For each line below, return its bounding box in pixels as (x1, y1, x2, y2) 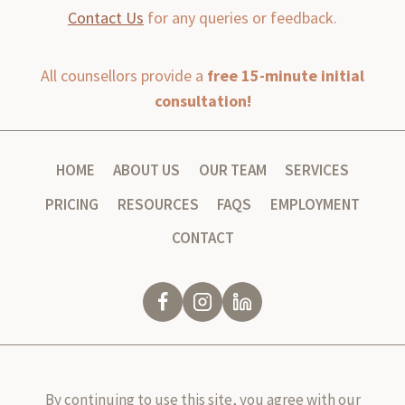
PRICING (45, 193, 99, 214)
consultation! (154, 90, 251, 112)
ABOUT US (113, 160, 181, 181)
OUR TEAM (198, 160, 267, 181)
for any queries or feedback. (144, 7, 337, 29)
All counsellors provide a (41, 65, 207, 87)
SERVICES (285, 160, 350, 181)
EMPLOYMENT (269, 193, 360, 214)
